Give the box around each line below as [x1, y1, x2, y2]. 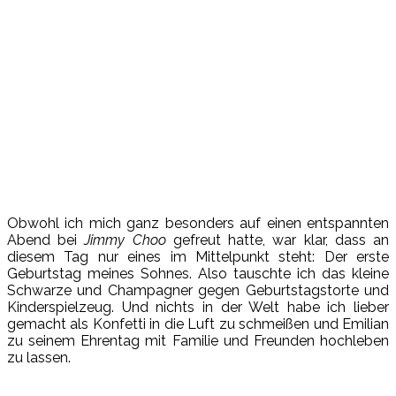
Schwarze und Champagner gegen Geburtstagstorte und [7, 281, 389, 299]
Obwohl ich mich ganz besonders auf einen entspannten [7, 214, 389, 232]
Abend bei [7, 231, 85, 248]
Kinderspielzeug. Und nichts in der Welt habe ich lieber [7, 298, 389, 316]
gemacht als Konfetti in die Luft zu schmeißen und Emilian [7, 315, 389, 332]
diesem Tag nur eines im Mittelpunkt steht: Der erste [7, 247, 389, 265]
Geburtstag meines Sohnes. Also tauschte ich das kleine [7, 264, 389, 282]
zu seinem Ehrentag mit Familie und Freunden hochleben [7, 331, 389, 349]
